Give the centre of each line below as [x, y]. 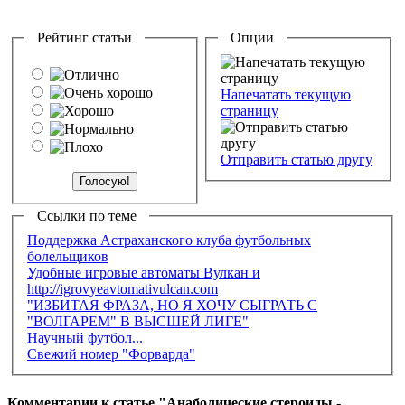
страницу [250, 110]
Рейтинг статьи [85, 38]
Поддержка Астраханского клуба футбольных [169, 240]
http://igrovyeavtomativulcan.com [122, 288]
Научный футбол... [85, 337]
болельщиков [68, 256]
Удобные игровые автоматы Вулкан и [144, 272]
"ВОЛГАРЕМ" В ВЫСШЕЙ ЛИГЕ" [138, 321]
